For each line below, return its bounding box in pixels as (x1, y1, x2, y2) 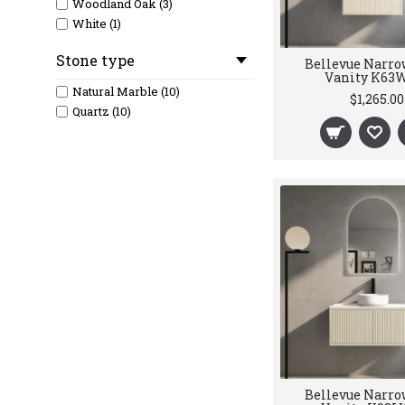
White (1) (72, 15, 121, 32)
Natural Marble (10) (72, 83, 180, 99)
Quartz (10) (72, 103, 131, 119)
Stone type (56, 51, 135, 70)
